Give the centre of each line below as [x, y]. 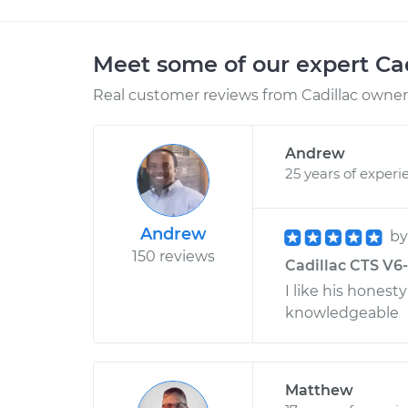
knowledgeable [342, 313]
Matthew [319, 390]
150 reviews [173, 256]
